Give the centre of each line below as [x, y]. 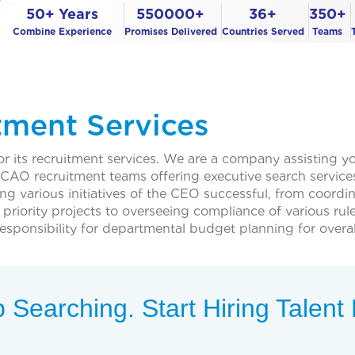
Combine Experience [62, 31]
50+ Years [62, 13]
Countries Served [263, 31]
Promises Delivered [170, 31]
